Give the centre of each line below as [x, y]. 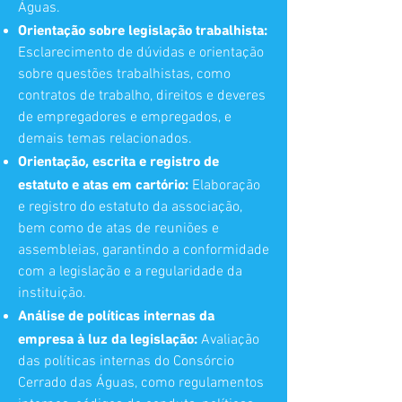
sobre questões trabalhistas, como [124, 74]
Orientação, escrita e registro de [118, 161]
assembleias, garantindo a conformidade [144, 250]
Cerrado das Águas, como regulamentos [141, 383]
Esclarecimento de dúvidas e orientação [141, 53]
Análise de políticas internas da [116, 315]
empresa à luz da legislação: [109, 338]
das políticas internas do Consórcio [126, 362]
